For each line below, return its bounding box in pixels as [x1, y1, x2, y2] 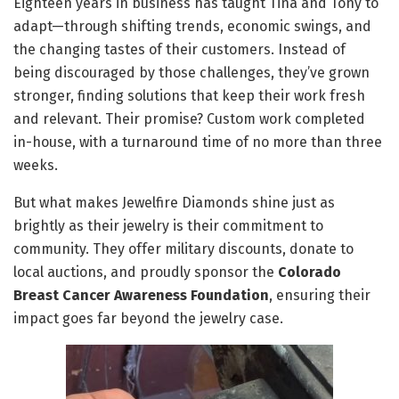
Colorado [278, 264, 341, 281]
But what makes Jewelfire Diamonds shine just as [13, 194, 335, 212]
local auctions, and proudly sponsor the [13, 264, 278, 281]
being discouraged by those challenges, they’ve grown [13, 64, 370, 82]
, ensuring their [269, 287, 370, 305]
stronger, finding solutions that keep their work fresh [13, 87, 365, 105]
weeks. [13, 157, 58, 175]
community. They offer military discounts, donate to [13, 240, 354, 258]
